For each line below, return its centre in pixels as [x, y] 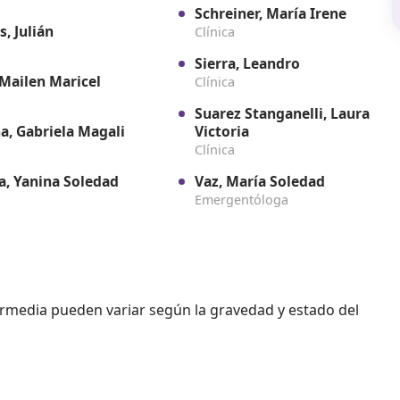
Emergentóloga [241, 200]
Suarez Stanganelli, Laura [282, 114]
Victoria [221, 132]
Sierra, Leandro [247, 64]
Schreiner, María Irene [270, 14]
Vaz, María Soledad [259, 182]
